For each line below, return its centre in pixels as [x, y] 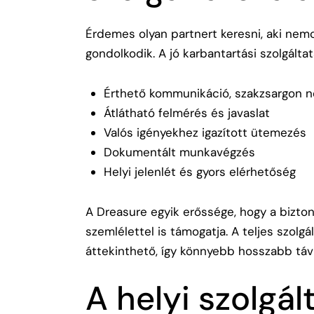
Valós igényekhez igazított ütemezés [205, 132]
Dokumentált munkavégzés [179, 152]
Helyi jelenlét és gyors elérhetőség [199, 171]
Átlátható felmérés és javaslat [186, 112]
